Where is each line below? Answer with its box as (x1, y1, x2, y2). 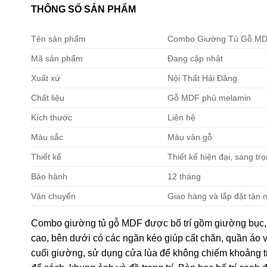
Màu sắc (31, 132, 63, 142)
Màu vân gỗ (167, 132, 213, 142)
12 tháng (167, 171, 201, 181)
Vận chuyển (31, 191, 76, 201)
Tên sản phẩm (31, 33, 86, 44)
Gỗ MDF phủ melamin (167, 92, 252, 103)
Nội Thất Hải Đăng (167, 73, 238, 83)
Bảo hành (31, 171, 67, 181)
